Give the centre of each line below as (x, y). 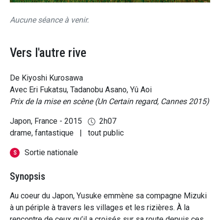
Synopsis (27, 177)
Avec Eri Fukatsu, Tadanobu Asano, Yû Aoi (81, 90)
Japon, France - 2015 (47, 121)
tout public (105, 133)
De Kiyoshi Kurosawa (46, 78)
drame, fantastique (43, 133)
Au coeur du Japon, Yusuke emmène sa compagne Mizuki (108, 196)
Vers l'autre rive (48, 53)
